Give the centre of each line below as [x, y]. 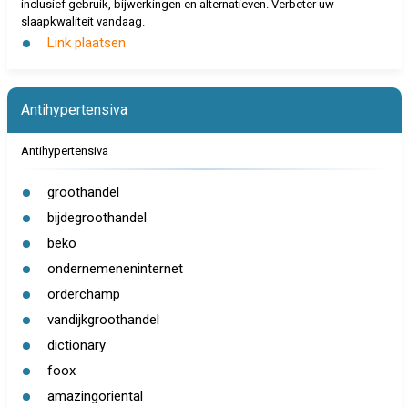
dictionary [76, 345]
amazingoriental [95, 396]
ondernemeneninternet [115, 269]
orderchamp [83, 294]
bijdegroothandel [97, 218]
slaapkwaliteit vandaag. [82, 21]
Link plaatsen [86, 43]
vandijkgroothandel [103, 320]
